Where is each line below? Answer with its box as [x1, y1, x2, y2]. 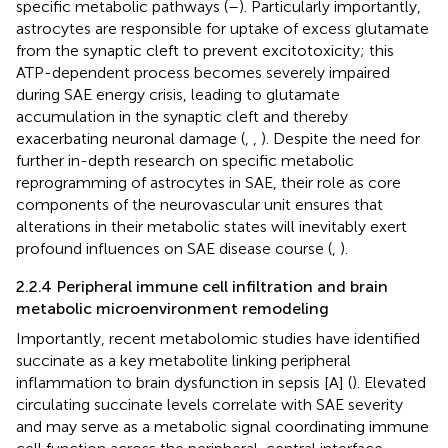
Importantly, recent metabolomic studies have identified [16, 328, 420, 348]
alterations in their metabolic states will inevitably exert [16, 216, 407, 236]
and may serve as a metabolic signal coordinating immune [16, 416, 429, 436]
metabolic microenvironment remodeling [16, 298, 329, 318]
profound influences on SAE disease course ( [16, 238, 332, 258]
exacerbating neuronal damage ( [16, 128, 245, 148]
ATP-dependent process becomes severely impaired [16, 62, 390, 82]
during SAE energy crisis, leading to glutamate [16, 84, 340, 104]
